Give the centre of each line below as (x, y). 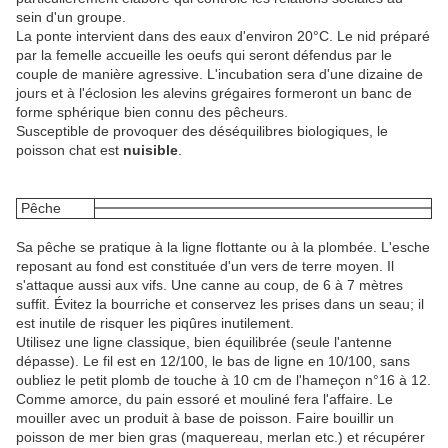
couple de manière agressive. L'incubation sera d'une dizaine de (219, 74)
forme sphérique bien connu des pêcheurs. (152, 112)
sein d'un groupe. (71, 17)
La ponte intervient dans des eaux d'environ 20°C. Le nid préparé (223, 36)
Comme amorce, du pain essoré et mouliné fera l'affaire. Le (204, 399)
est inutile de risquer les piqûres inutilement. (155, 323)
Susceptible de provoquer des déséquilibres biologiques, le (202, 131)
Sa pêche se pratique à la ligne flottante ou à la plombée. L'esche (223, 247)
